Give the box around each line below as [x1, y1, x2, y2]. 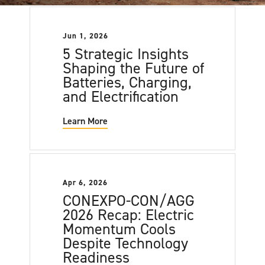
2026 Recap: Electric [63, 205, 195, 225]
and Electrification [63, 86, 179, 106]
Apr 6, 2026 [63, 177, 108, 188]
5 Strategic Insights [63, 43, 189, 64]
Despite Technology [63, 233, 189, 254]
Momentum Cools [63, 219, 176, 240]
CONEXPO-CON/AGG [63, 190, 195, 211]
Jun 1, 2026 [63, 30, 108, 41]
